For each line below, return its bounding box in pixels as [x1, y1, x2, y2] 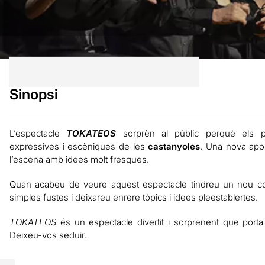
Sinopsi [9, 85, 58, 103]
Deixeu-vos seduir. [9, 229, 86, 241]
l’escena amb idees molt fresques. [9, 153, 149, 165]
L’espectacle [9, 127, 67, 139]
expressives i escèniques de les [9, 140, 148, 152]
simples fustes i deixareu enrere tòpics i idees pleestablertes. [9, 191, 258, 203]
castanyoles [148, 140, 201, 152]
